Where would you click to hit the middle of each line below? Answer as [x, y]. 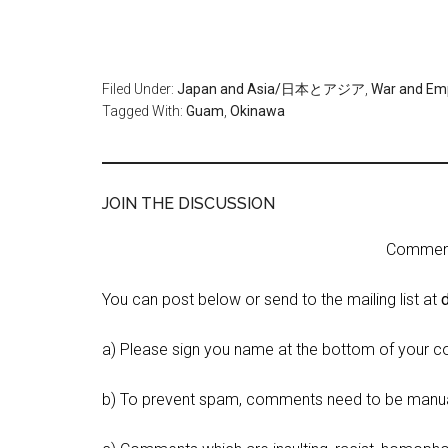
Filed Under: [139, 89]
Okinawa [257, 111]
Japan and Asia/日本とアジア [271, 89]
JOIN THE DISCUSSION [188, 203]
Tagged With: [144, 111]
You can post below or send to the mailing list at [271, 299]
